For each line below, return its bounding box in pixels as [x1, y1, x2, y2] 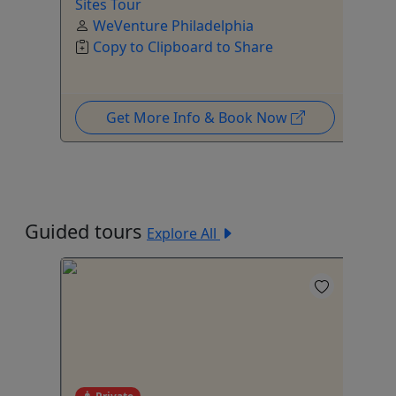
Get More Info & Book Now [105, 107, 291, 127]
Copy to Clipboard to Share [93, 36, 273, 57]
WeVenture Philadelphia [93, 15, 254, 35]
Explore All [147, 223, 220, 243]
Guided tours [25, 217, 147, 244]
